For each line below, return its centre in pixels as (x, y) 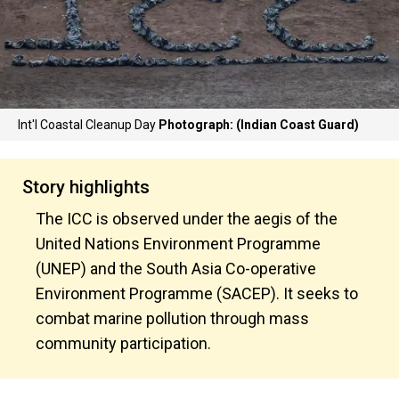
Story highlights (86, 187)
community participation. (123, 343)
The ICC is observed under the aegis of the (187, 219)
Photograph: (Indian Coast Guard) (259, 125)
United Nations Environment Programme (178, 244)
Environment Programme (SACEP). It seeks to (197, 293)
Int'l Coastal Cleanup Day (88, 125)
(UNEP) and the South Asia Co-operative (176, 269)
